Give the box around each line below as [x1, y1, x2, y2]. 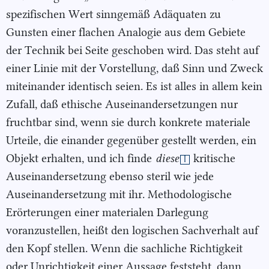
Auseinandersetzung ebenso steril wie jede [6, 169, 214, 184]
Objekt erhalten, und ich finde [6, 151, 155, 166]
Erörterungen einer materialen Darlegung [6, 205, 208, 220]
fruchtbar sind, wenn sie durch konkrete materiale [6, 115, 250, 130]
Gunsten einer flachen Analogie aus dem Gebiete [6, 25, 246, 40]
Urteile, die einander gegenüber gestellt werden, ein [6, 133, 256, 148]
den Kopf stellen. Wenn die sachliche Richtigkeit [6, 241, 243, 256]
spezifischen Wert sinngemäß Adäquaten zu [6, 7, 221, 22]
